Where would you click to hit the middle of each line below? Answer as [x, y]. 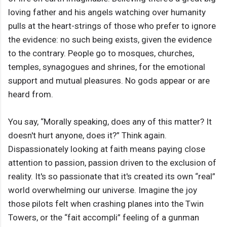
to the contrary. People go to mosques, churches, [101, 53]
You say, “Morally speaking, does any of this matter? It [110, 122]
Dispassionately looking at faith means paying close [107, 149]
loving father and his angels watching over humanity [107, 12]
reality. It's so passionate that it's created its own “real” [112, 177]
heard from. [31, 94]
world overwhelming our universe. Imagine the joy [103, 190]
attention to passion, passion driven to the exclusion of [112, 163]
